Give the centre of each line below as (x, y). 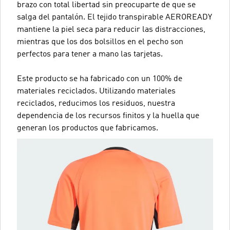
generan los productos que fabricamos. (88, 128)
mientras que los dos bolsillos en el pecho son (100, 42)
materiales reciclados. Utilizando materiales (96, 91)
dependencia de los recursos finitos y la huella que (108, 116)
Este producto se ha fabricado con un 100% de (100, 79)
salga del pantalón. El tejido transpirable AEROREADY (114, 17)
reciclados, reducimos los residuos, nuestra (96, 103)
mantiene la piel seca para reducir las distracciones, (111, 30)
